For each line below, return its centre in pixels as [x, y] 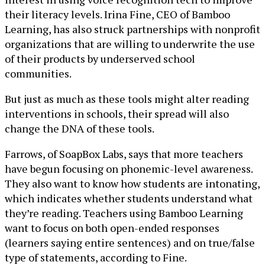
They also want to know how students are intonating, [132, 183]
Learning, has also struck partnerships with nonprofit [132, 29]
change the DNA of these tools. [80, 128]
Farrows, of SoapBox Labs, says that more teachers [124, 153]
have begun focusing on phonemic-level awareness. [129, 168]
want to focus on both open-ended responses [112, 227]
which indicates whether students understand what [129, 198]
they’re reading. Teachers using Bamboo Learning [124, 213]
